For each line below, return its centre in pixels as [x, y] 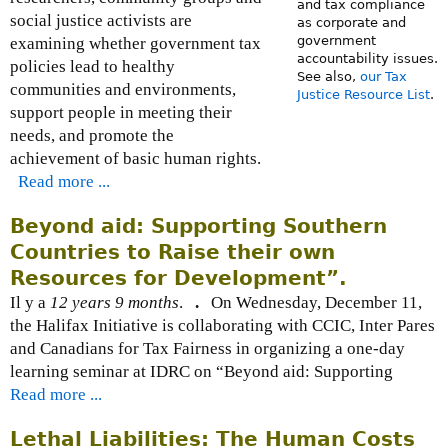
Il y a [30, 303]
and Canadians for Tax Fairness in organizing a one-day [207, 349]
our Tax [383, 77]
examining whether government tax [135, 44]
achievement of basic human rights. [135, 159]
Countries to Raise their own [172, 252]
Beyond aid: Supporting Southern [198, 226]
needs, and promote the [92, 136]
